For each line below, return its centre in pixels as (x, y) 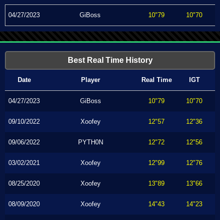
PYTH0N (90, 142)
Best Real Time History (110, 60)
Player (90, 80)
